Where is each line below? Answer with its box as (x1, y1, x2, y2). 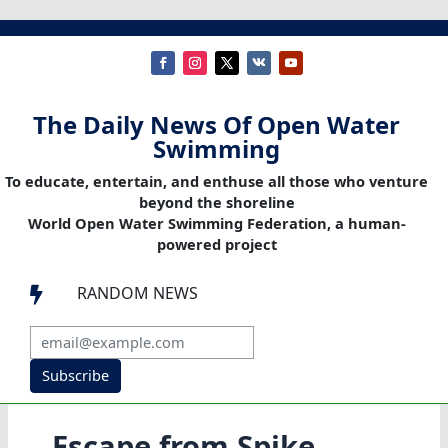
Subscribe (41, 365, 109, 386)
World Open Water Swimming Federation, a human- (27, 213, 406, 234)
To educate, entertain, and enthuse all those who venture (5, 171, 428, 192)
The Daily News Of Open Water (33, 108, 400, 142)
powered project (156, 234, 277, 255)
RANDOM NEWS (77, 282, 198, 305)
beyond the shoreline (138, 192, 295, 213)
